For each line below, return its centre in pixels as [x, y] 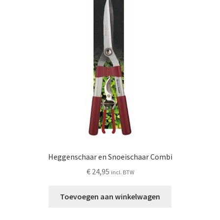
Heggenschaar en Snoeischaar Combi [110, 156]
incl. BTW [122, 172]
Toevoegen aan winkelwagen [110, 197]
